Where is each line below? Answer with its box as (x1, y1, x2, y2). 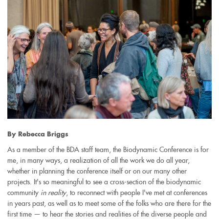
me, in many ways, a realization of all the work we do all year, (7, 156, 190, 164)
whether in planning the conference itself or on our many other (7, 167, 187, 175)
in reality (41, 189, 66, 196)
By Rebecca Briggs (7, 131, 68, 137)
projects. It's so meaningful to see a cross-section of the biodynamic (7, 178, 201, 185)
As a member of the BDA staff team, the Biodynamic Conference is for (7, 146, 209, 153)
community (7, 189, 41, 196)
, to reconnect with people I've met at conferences (66, 189, 207, 196)
